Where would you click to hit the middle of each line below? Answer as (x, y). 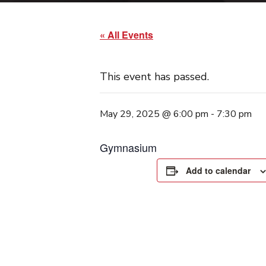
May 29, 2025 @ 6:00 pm (154, 114)
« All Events (126, 35)
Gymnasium (128, 147)
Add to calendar (218, 170)
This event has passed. (154, 77)
